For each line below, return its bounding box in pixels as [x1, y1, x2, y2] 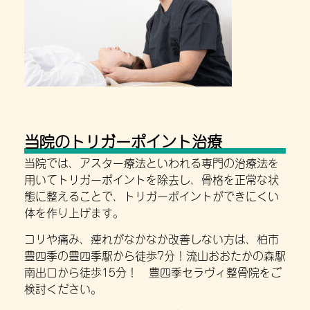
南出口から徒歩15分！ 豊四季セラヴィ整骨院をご [24, 263, 282, 279]
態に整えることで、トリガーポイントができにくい [24, 187, 279, 203]
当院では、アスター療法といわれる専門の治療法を [24, 154, 279, 170]
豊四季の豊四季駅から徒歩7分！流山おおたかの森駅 [24, 246, 286, 262]
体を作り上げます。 [24, 203, 124, 219]
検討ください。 [24, 280, 102, 295]
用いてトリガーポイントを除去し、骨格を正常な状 [24, 170, 279, 186]
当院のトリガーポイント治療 [24, 129, 222, 150]
